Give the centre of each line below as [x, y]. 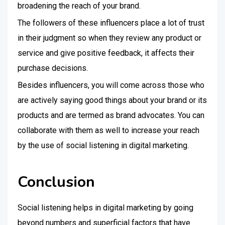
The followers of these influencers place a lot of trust [111, 23]
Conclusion [56, 182]
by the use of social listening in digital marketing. [103, 145]
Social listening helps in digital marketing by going [105, 208]
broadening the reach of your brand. [79, 6]
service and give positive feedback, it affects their [106, 53]
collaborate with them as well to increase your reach [108, 130]
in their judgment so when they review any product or [109, 38]
